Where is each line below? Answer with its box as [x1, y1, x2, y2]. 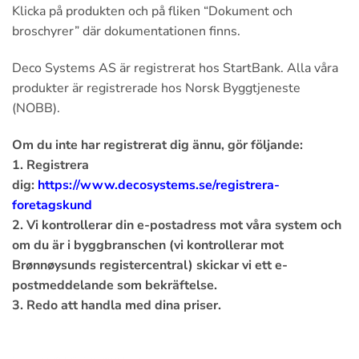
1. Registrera [12, 155, 89, 174]
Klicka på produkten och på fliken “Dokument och [12, 2, 292, 21]
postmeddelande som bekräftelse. [12, 276, 217, 294]
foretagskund [12, 196, 92, 214]
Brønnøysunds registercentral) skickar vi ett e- [12, 256, 288, 274]
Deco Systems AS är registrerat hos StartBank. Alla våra [12, 59, 338, 78]
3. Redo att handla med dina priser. [12, 296, 221, 314]
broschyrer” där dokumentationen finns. [12, 22, 240, 41]
